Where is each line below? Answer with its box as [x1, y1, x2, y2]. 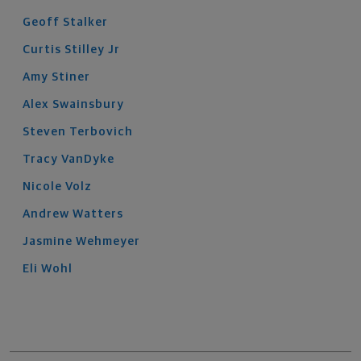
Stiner [52, 71, 90, 83]
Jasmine [23, 235, 73, 247]
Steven [23, 126, 66, 138]
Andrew [23, 208, 69, 220]
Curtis [23, 44, 61, 56]
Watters [73, 208, 123, 220]
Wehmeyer [76, 235, 140, 247]
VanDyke [61, 153, 114, 165]
